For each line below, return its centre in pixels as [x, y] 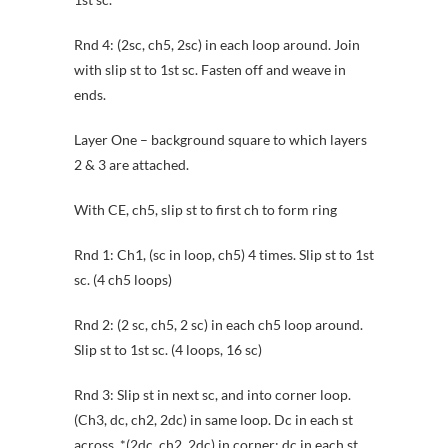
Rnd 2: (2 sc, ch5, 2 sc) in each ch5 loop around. [218, 325]
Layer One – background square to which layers [220, 140]
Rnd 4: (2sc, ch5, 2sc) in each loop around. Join [217, 45]
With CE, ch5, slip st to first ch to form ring [205, 210]
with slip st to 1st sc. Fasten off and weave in [210, 70]
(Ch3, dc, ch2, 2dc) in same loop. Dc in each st [213, 420]
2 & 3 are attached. [131, 165]
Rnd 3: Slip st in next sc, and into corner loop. [212, 395]
